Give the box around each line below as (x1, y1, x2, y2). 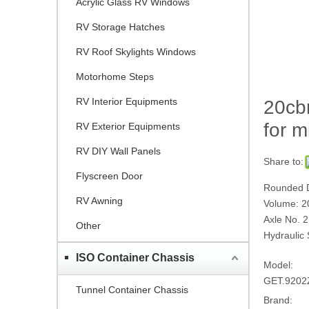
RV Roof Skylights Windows (76, 46, 196, 57)
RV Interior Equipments (76, 95, 177, 107)
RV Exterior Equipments (76, 120, 180, 132)
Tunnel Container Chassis (76, 283, 188, 295)
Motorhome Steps (76, 70, 154, 82)
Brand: (263, 294, 292, 306)
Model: (263, 259, 293, 270)
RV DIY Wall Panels (76, 145, 161, 157)
